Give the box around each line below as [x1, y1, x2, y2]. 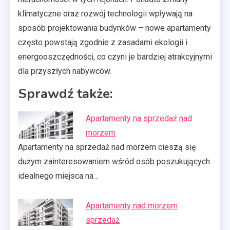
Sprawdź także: [18, 84, 113, 103]
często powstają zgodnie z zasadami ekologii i [18, 37, 187, 47]
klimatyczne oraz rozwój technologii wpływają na [18, 8, 193, 18]
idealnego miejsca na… [18, 170, 99, 181]
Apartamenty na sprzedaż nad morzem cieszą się [18, 142, 196, 152]
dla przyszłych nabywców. [18, 66, 111, 76]
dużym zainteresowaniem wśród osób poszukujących [18, 156, 210, 166]
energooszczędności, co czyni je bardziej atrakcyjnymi [18, 51, 212, 62]
